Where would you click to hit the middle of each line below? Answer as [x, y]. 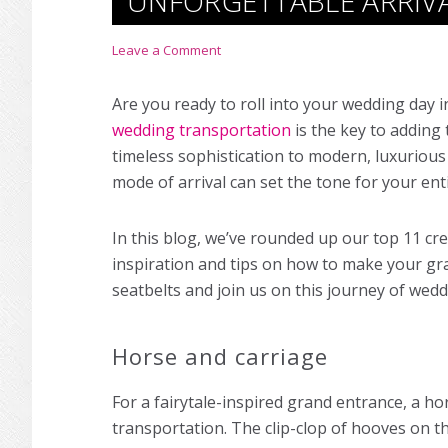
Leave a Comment [166, 50]
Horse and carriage [220, 356]
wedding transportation [201, 130]
